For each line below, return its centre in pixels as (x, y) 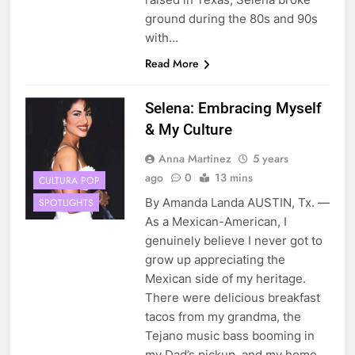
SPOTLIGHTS (66, 202)
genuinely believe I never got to (233, 241)
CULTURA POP (69, 180)
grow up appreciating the (215, 260)
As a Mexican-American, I (216, 222)
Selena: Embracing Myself (233, 109)
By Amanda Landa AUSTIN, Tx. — (237, 203)
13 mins (233, 178)
